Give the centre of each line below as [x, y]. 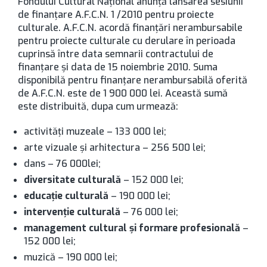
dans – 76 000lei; [62, 164]
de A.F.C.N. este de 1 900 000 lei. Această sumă [123, 93]
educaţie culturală [67, 196]
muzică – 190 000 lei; [71, 257]
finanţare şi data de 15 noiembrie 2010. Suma [118, 67]
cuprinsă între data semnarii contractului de [116, 54]
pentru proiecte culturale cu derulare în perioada [127, 41]
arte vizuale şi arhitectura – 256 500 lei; [115, 148]
